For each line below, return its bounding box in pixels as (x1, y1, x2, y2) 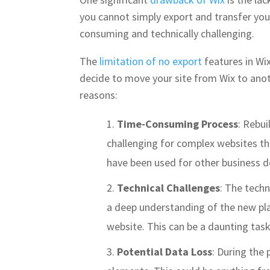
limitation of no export (99, 54, 202, 68)
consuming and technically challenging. (80, 26, 254, 40)
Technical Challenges (117, 180, 220, 195)
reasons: (80, 87, 118, 102)
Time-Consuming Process (117, 116, 238, 131)
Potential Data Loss (117, 244, 212, 259)
